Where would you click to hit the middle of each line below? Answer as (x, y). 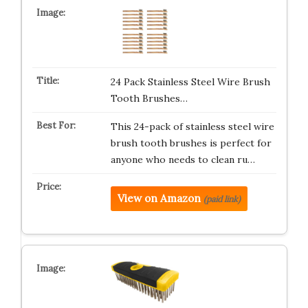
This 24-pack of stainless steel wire (192, 126)
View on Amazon (159, 198)
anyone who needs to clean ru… (183, 159)
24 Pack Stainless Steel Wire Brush (190, 82)
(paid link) (222, 199)
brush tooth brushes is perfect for (191, 143)
